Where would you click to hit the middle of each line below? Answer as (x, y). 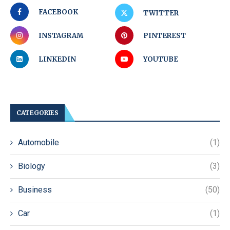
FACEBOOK (58, 12)
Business (35, 189)
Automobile (39, 142)
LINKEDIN (57, 59)
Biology (32, 166)
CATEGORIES (37, 112)
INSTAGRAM (61, 35)
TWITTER (161, 13)
